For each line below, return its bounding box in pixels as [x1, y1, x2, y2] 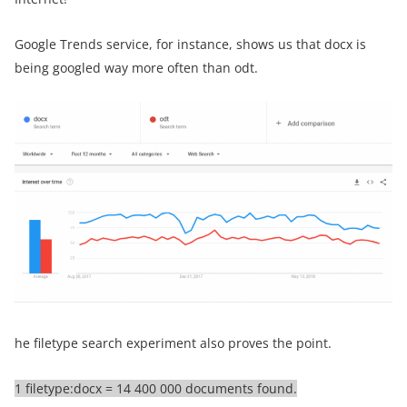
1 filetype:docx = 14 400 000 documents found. [15, 379, 297, 397]
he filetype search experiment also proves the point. [15, 333, 332, 352]
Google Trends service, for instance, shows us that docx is [15, 35, 366, 53]
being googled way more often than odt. [15, 58, 258, 76]
